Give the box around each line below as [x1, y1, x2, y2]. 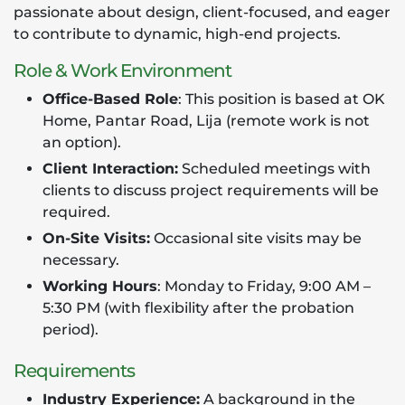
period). [42, 321, 99, 338]
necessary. [42, 251, 119, 268]
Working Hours [42, 278, 157, 295]
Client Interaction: [42, 160, 178, 177]
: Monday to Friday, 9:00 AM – [157, 278, 371, 295]
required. [42, 203, 110, 221]
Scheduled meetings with [178, 160, 371, 177]
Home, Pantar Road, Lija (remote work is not [42, 112, 370, 129]
